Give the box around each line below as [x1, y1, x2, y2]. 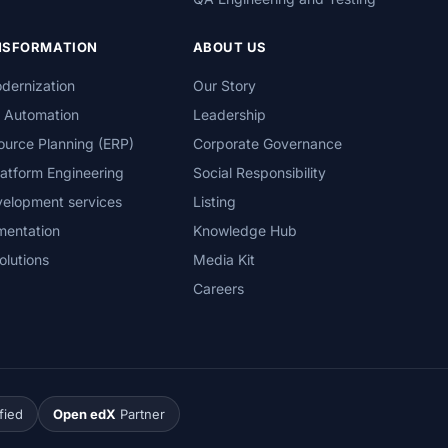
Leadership [192, 106, 266, 123]
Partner [116, 406, 165, 422]
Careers [192, 280, 244, 297]
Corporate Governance [192, 135, 342, 152]
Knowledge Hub [192, 222, 297, 239]
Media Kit [192, 251, 255, 268]
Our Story [192, 77, 256, 94]
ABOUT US [192, 39, 267, 55]
